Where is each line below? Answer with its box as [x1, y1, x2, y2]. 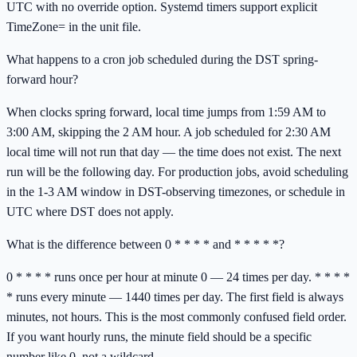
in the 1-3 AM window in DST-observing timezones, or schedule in [6, 184, 345, 198]
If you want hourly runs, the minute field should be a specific [6, 329, 312, 343]
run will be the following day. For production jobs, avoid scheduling [6, 164, 348, 178]
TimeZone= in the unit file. [6, 19, 141, 33]
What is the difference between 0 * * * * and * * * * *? [6, 237, 284, 251]
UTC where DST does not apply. [6, 204, 174, 218]
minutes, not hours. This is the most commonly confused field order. [6, 309, 347, 324]
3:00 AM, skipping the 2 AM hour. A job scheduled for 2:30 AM [6, 124, 331, 139]
